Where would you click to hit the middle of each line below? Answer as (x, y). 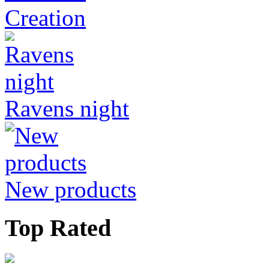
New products (71, 189)
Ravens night (67, 108)
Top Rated (58, 228)
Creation (45, 17)
